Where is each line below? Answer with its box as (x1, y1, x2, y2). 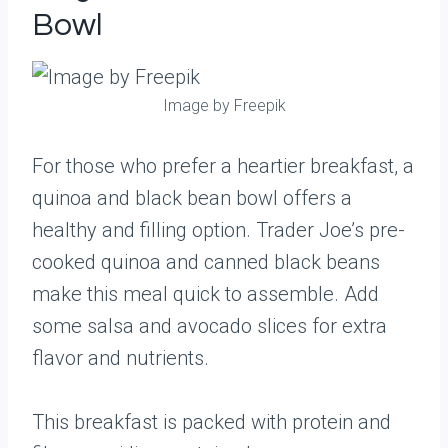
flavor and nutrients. (32, 346, 209, 370)
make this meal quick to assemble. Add (32, 282, 379, 306)
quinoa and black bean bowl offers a (32, 186, 352, 210)
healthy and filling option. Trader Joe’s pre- (32, 218, 405, 242)
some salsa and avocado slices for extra (32, 314, 387, 338)
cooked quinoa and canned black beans (32, 250, 380, 274)
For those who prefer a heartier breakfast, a (32, 154, 414, 178)
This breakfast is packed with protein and (32, 410, 391, 434)
